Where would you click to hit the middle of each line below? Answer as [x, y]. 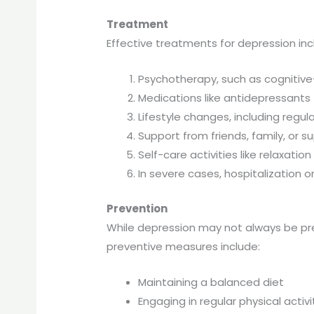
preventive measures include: [184, 246]
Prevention [137, 208]
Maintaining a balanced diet [211, 282]
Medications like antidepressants [225, 98]
